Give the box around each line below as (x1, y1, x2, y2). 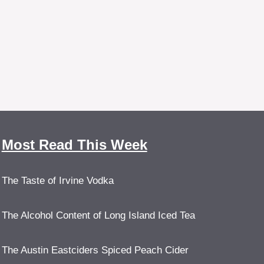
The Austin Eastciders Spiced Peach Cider (1, 244, 189, 256)
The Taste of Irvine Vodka (1, 174, 114, 186)
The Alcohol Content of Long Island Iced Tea (1, 209, 195, 221)
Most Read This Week (1, 136, 147, 153)
